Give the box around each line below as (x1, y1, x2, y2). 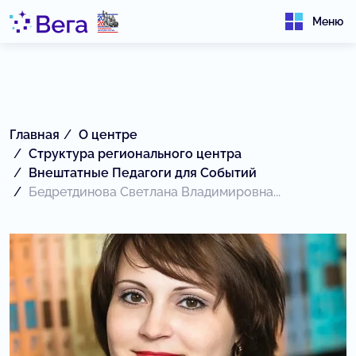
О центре (79, 127, 137, 142)
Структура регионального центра (29, 146, 242, 161)
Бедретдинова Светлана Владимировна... (29, 184, 281, 199)
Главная (10, 127, 60, 142)
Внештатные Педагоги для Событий (29, 165, 257, 180)
